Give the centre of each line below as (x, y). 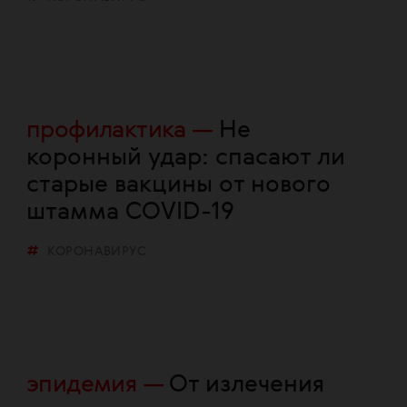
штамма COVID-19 (130, 213)
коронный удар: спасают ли (186, 158)
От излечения (247, 385)
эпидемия (82, 385)
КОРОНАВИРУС (97, 252)
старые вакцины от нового (179, 185)
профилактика (106, 131)
